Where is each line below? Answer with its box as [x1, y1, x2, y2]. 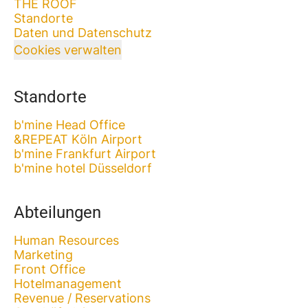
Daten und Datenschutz [14, 25, 152, 40]
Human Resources [14, 233, 119, 247]
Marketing [14, 247, 73, 262]
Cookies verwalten [14, 43, 122, 57]
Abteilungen [14, 203, 101, 222]
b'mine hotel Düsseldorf [14, 161, 152, 175]
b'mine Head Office [14, 118, 125, 132]
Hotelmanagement [14, 276, 122, 291]
